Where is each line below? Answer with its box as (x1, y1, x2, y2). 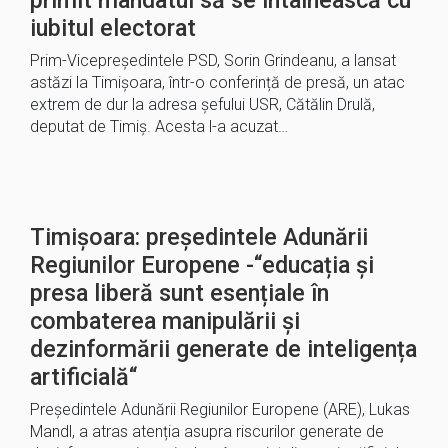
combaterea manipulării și (30, 307, 300, 335)
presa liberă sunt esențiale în (30, 279, 329, 307)
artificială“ (30, 363, 138, 391)
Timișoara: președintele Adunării (30, 223, 368, 251)
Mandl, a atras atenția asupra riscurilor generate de (30, 422, 384, 441)
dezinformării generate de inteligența (30, 335, 417, 363)
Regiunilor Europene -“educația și (30, 251, 374, 279)
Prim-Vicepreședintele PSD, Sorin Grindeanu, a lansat (30, 51, 396, 70)
